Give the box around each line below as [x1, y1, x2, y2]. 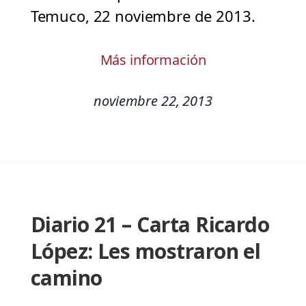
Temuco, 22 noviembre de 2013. [30, 5, 255, 27]
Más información [100, 51, 206, 70]
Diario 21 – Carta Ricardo [30, 210, 270, 239]
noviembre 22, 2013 [94, 92, 212, 111]
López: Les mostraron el [30, 237, 261, 266]
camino [30, 264, 102, 292]
